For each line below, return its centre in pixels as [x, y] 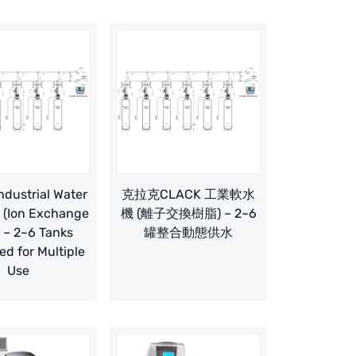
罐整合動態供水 [188, 233]
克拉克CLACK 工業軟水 [188, 195]
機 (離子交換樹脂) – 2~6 [188, 214]
